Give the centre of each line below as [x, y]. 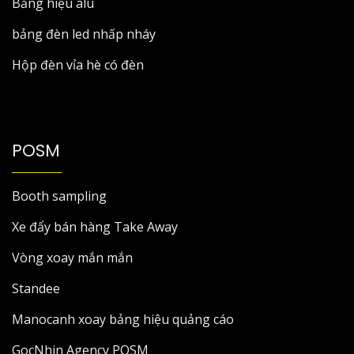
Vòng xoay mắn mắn [72, 257]
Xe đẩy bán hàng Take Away [95, 226]
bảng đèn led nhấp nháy [84, 34]
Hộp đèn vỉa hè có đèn [78, 64]
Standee [36, 288]
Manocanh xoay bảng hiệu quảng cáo [123, 319]
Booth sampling [59, 196]
